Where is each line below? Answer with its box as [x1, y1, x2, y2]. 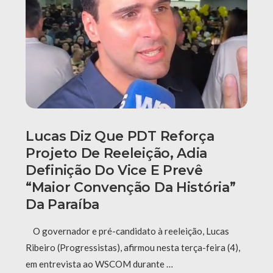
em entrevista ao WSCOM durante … [26, 258, 173, 269]
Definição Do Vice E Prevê [26, 161, 203, 179]
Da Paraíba [26, 196, 99, 213]
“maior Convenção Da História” [26, 179, 236, 196]
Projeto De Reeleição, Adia [26, 144, 208, 161]
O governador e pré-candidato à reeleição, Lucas [26, 225, 229, 236]
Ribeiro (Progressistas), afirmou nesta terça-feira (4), [26, 241, 240, 253]
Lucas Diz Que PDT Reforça [26, 127, 214, 144]
